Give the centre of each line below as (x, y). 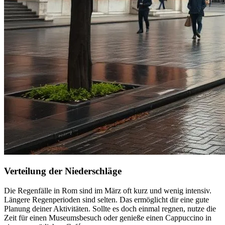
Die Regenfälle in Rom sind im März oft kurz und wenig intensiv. (108, 191)
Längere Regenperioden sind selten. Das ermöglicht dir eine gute (106, 200)
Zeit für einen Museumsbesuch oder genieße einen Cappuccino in (108, 218)
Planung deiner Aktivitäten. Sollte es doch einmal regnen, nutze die (110, 209)
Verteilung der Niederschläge (63, 171)
